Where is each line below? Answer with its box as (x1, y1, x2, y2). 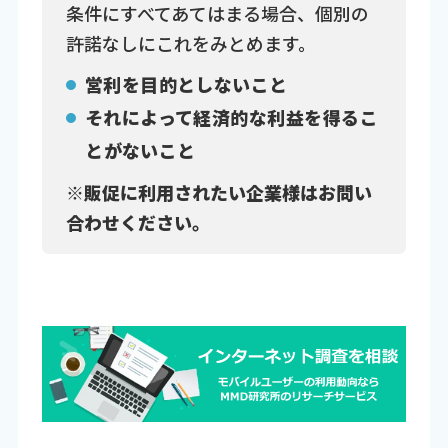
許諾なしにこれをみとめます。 (66, 30, 317, 57)
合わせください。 (66, 208, 211, 235)
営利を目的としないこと (84, 70, 288, 97)
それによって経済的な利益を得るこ (84, 103, 378, 130)
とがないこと (85, 136, 196, 163)
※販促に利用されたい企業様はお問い (66, 178, 373, 205)
